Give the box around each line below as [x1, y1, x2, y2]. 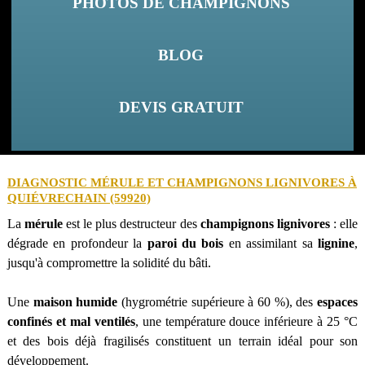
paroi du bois [147, 235, 224, 250]
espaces [317, 294, 358, 309]
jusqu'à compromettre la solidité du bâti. [7, 255, 211, 270]
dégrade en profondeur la [7, 235, 147, 250]
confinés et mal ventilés [7, 314, 135, 328]
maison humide [33, 294, 118, 309]
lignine [318, 235, 355, 250]
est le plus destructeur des [63, 216, 200, 231]
